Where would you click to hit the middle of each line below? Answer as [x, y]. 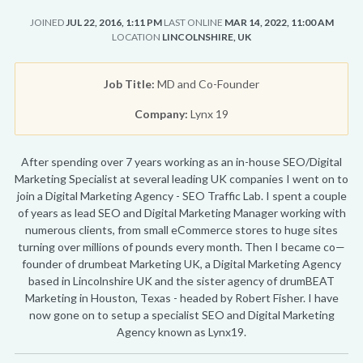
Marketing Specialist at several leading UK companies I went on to [181, 179]
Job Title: [129, 84]
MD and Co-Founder [207, 84]
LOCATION [136, 37]
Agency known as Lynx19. [181, 332]
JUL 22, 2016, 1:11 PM [113, 22]
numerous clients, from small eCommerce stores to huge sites [181, 230]
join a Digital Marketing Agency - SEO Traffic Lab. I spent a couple [181, 196]
